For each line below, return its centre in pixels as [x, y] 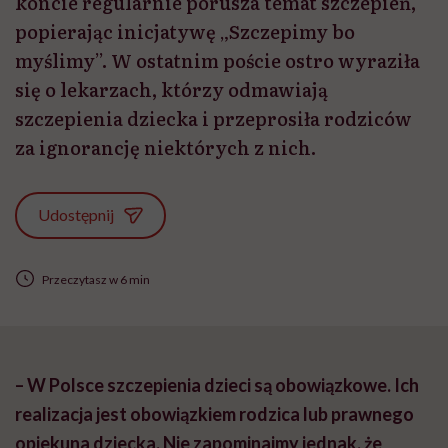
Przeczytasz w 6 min [95, 279]
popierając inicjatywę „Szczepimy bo [185, 32]
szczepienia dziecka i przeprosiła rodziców [213, 119]
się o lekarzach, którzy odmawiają [171, 90]
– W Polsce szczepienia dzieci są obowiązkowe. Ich [217, 385]
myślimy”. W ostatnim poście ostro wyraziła [217, 61]
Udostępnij [76, 214]
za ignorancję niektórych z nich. [165, 148]
